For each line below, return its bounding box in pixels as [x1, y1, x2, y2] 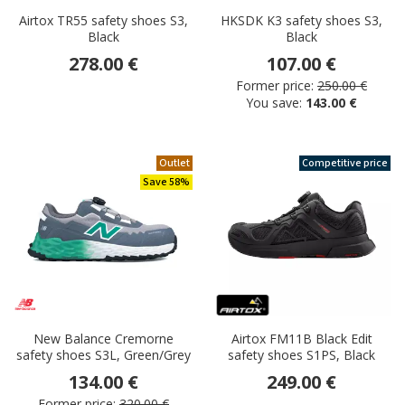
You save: [246, 94, 306, 112]
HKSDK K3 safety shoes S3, [221, 12, 382, 30]
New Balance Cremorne [33, 330, 174, 348]
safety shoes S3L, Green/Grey [16, 346, 191, 364]
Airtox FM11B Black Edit [231, 330, 372, 348]
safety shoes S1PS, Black [228, 346, 375, 364]
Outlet [159, 155, 190, 172]
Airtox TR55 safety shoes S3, [19, 12, 188, 30]
